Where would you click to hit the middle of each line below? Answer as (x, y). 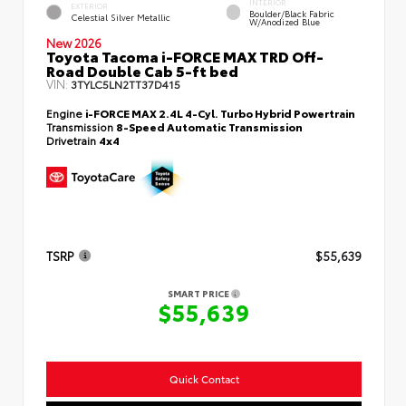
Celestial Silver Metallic (121, 17)
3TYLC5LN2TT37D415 (126, 84)
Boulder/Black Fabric (291, 14)
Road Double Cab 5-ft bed (142, 71)
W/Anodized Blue (284, 22)
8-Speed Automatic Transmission (209, 127)
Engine (66, 113)
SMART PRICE (199, 294)
